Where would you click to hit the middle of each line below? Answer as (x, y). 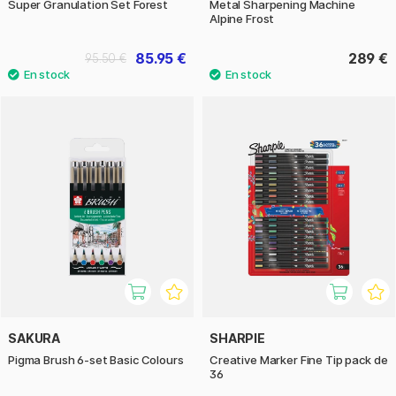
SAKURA (34, 339)
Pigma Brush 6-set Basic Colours (96, 360)
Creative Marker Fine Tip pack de (299, 360)
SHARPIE (237, 339)
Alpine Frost (242, 18)
